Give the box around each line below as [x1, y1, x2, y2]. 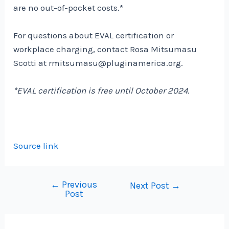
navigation [33, 194, 77, 204]
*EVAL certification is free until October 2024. [13, 85, 190, 96]
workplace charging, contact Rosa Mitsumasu [13, 43, 197, 54]
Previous [60, 179, 98, 191]
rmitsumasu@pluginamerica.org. [49, 57, 184, 68]
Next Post [129, 180, 171, 192]
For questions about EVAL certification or [13, 30, 174, 40]
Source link [13, 141, 59, 151]
